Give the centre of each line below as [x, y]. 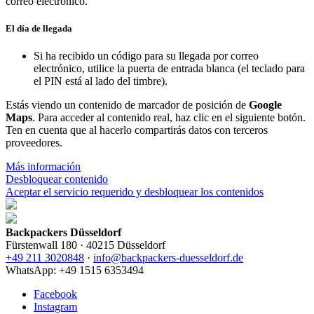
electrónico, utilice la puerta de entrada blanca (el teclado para [169, 69]
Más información [43, 167]
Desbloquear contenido [57, 179]
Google [265, 105]
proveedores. [34, 143]
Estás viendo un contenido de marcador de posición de [127, 105]
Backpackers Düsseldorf [63, 233]
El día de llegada [39, 29]
